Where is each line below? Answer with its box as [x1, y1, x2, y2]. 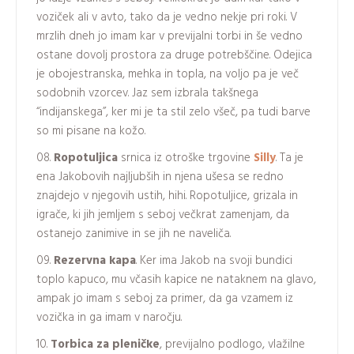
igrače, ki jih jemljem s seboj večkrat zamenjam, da [36, 205, 289, 224]
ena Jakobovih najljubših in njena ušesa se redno [36, 167, 284, 186]
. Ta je [276, 148, 303, 168]
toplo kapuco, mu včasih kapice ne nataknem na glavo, [36, 269, 316, 289]
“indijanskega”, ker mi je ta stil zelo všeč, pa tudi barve [36, 102, 311, 122]
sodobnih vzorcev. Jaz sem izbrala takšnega [36, 83, 258, 103]
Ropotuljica [54, 148, 118, 168]
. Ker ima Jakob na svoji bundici [136, 250, 292, 270]
